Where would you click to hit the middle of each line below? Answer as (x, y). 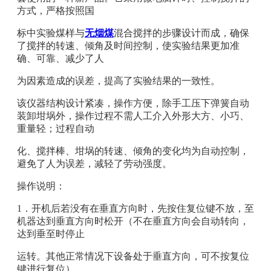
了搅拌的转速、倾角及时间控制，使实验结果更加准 (128, 45)
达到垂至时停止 (51, 233)
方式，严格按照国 (56, 10)
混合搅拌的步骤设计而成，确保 (181, 33)
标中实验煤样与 (51, 33)
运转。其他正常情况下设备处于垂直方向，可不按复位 (133, 256)
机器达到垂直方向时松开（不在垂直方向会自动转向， (133, 221)
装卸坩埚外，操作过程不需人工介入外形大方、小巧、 (133, 116)
